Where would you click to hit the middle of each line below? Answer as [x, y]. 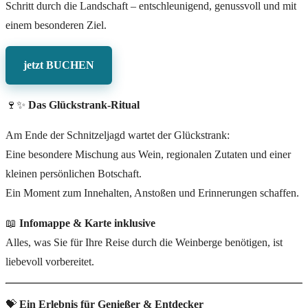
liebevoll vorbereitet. [50, 262]
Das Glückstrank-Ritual [84, 105]
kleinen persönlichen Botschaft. [74, 174]
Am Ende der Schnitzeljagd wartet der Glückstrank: [118, 135]
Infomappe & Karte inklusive [87, 223]
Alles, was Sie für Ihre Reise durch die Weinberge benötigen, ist [144, 243]
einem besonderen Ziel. [56, 25]
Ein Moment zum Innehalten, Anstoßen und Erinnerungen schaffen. [152, 193]
